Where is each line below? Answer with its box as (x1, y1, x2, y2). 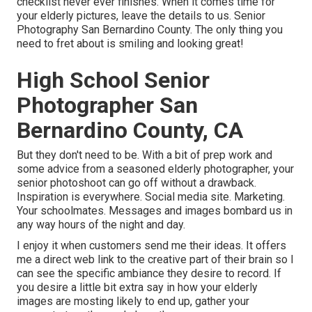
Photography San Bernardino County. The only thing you (17, 23, 283, 37)
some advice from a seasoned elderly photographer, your (17, 162, 294, 176)
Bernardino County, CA (17, 117, 243, 144)
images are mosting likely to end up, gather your (17, 295, 249, 309)
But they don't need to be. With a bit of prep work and (17, 148, 272, 162)
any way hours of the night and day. (17, 218, 185, 232)
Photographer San (17, 92, 198, 119)
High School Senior (17, 67, 210, 94)
